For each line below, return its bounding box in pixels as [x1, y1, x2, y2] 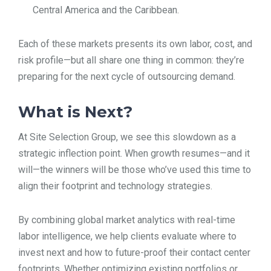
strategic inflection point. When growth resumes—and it [18, 148, 250, 160]
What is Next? [18, 102, 132, 121]
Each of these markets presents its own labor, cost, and [18, 38, 252, 50]
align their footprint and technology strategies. [18, 180, 212, 192]
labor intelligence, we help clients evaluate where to [18, 230, 237, 243]
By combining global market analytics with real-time [18, 214, 235, 226]
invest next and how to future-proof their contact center [18, 247, 250, 259]
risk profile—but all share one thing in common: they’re [18, 54, 244, 66]
